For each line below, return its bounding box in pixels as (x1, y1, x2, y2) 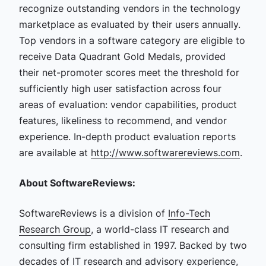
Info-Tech (167, 207, 210, 219)
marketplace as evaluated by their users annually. (18, 18, 240, 30)
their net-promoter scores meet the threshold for (18, 66, 239, 78)
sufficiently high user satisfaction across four (18, 83, 221, 94)
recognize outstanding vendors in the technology (18, 2, 240, 14)
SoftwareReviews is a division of (18, 207, 168, 219)
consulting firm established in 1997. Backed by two (18, 239, 247, 251)
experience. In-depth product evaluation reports (18, 131, 236, 142)
